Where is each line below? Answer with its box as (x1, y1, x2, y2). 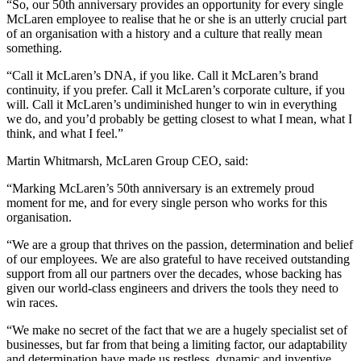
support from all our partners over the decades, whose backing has (6, 267, 342, 281)
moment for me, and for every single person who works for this (6, 196, 327, 210)
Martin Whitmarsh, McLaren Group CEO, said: (6, 154, 248, 168)
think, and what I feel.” (6, 127, 123, 141)
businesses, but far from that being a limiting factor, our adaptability (6, 338, 347, 352)
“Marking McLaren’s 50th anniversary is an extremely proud (6, 181, 314, 196)
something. (6, 41, 62, 56)
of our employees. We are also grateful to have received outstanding (6, 252, 350, 267)
